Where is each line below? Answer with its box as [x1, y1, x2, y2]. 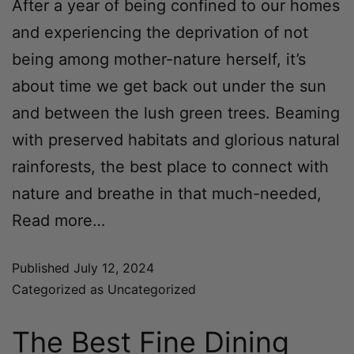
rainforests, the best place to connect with [12, 156, 329, 176]
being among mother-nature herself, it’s [12, 49, 306, 69]
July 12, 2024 [73, 259, 154, 276]
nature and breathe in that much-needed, [12, 183, 322, 203]
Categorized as [12, 281, 107, 297]
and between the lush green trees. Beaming [12, 103, 340, 122]
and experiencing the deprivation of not [12, 22, 308, 42]
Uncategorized [107, 281, 196, 297]
